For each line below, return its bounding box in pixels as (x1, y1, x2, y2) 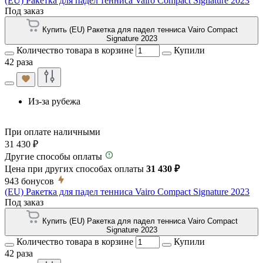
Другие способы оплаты (5, 151, 102, 162)
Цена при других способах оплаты (5, 164, 146, 174)
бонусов (21, 176, 54, 187)
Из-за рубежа (28, 96, 80, 107)
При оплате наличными (5, 127, 100, 137)
